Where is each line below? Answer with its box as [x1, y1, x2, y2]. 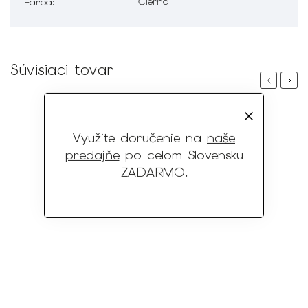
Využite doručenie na [73, 129, 207, 146]
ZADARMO [120, 164, 185, 181]
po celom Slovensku [119, 146, 243, 164]
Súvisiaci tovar [10, 60, 113, 79]
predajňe [65, 146, 120, 164]
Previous [265, 74, 300, 86]
